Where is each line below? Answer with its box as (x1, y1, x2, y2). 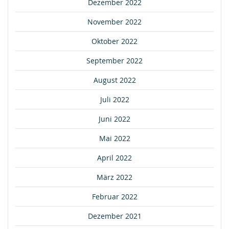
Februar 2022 (91, 191, 138, 201)
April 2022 (97, 152, 132, 163)
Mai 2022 (99, 133, 130, 143)
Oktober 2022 (91, 36, 138, 46)
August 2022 (93, 75, 136, 85)
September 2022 (86, 55, 143, 65)
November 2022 (87, 16, 142, 27)
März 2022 (97, 172, 132, 182)
